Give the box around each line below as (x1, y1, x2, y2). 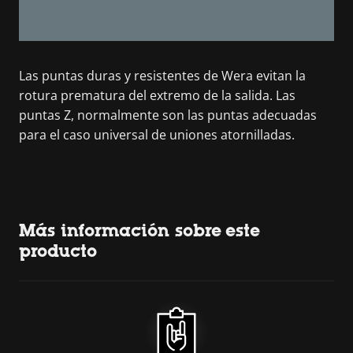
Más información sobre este (19, 220, 260, 240)
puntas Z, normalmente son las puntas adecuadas (19, 106, 317, 124)
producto (19, 240, 97, 261)
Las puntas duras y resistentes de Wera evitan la (19, 66, 306, 84)
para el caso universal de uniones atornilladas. (19, 125, 295, 143)
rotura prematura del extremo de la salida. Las (19, 86, 295, 104)
